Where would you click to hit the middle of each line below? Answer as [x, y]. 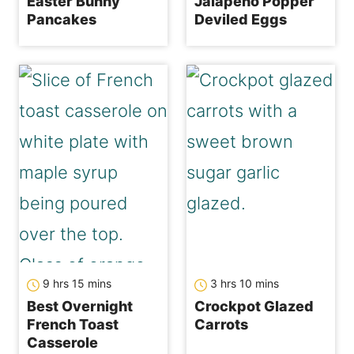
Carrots [221, 325]
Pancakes [62, 20]
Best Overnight [80, 307]
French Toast [73, 325]
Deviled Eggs [241, 20]
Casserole [62, 343]
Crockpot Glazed [254, 307]
